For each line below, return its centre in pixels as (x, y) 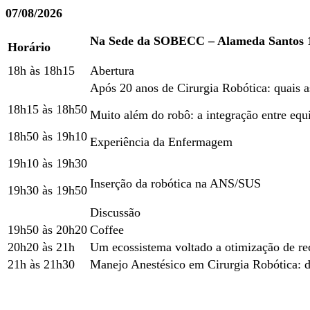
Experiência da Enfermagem (161, 142)
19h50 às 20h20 (47, 230)
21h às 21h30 (41, 264)
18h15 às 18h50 (47, 109)
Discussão (115, 212)
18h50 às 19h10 (47, 136)
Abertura (114, 71)
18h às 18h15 (41, 71)
